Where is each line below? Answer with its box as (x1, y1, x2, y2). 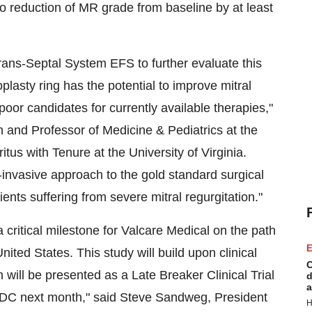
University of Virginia (129, 146, 243, 159)
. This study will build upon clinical (70, 246, 257, 260)
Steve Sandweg (120, 290, 208, 304)
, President (208, 290, 267, 304)
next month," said (17, 290, 120, 304)
